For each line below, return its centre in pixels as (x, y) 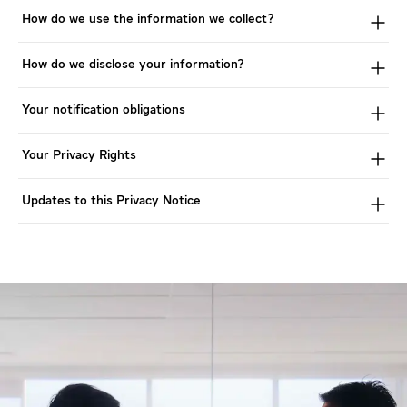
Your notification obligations (104, 109)
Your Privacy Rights (79, 155)
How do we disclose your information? (133, 64)
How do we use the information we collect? (148, 19)
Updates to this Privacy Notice (111, 200)
